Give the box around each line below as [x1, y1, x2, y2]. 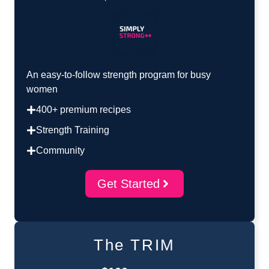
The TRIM [94, 236, 175, 255]
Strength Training [36, 125, 109, 136]
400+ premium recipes [36, 104, 131, 115]
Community [36, 145, 85, 156]
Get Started [97, 177, 160, 191]
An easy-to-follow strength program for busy [26, 70, 211, 80]
